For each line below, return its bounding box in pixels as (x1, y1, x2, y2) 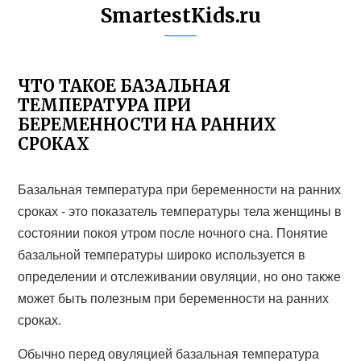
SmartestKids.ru (100, 3, 261, 28)
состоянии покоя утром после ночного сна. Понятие (18, 223, 329, 242)
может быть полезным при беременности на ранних (18, 288, 330, 307)
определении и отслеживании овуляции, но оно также (18, 267, 342, 285)
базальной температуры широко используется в (18, 245, 306, 263)
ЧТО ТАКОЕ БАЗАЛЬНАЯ (18, 76, 231, 96)
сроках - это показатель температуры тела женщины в (18, 201, 342, 220)
